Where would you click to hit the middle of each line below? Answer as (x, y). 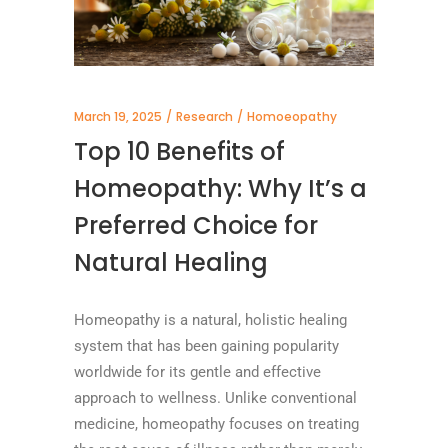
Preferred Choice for (196, 225)
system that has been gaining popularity (206, 345)
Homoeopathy (292, 116)
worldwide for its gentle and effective (197, 371)
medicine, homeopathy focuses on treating (216, 423)
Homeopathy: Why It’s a (220, 188)
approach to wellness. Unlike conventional (215, 397)
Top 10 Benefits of (179, 151)
